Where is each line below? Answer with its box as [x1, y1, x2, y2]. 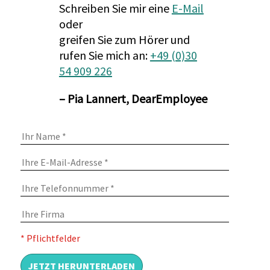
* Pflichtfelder [20, 231, 81, 244]
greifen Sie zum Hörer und [58, 31, 190, 47]
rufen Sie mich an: [58, 47, 150, 63]
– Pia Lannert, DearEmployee [58, 90, 207, 106]
